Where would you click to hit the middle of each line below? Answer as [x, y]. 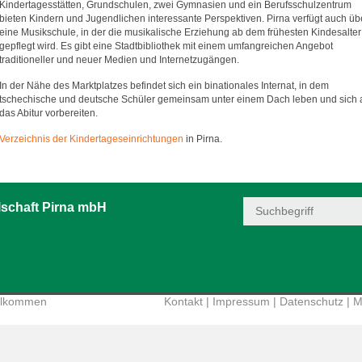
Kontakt [183, 301]
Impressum [241, 301]
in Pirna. [203, 139]
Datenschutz [311, 301]
